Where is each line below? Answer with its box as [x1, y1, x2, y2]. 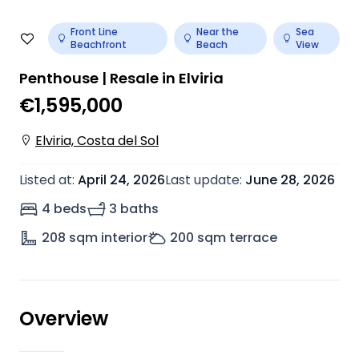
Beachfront [71, 38, 127, 51]
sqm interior [69, 228, 147, 247]
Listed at [19, 171, 72, 189]
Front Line [71, 25, 118, 38]
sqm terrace [197, 228, 277, 247]
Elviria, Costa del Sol [35, 131, 159, 150]
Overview [19, 305, 108, 332]
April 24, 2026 [78, 171, 165, 189]
